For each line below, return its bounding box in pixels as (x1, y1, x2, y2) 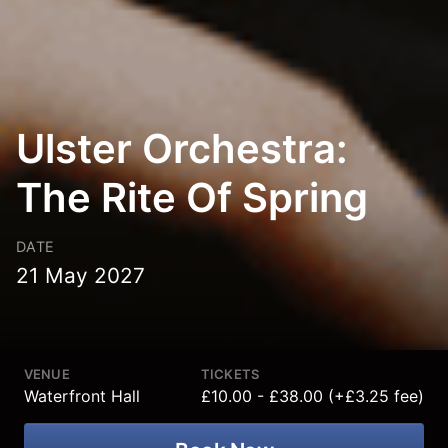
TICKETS (201, 366, 259, 382)
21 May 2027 (16, 263, 145, 288)
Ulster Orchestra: (16, 124, 348, 173)
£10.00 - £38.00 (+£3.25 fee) (201, 386, 424, 406)
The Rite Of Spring (16, 173, 368, 222)
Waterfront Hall (24, 386, 140, 406)
